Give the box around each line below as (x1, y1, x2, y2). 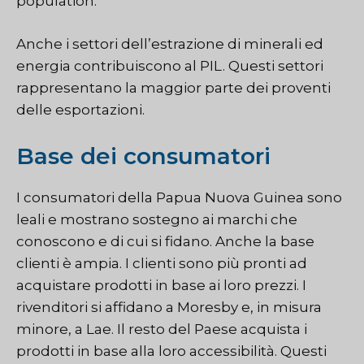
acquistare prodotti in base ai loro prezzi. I (16, 277, 306, 294)
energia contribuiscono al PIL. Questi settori (16, 57, 323, 74)
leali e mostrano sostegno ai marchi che (16, 211, 297, 228)
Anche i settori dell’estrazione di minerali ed (16, 35, 323, 52)
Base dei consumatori (16, 142, 271, 171)
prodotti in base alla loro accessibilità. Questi (16, 343, 327, 360)
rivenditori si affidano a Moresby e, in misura (16, 299, 322, 316)
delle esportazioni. (16, 101, 145, 118)
